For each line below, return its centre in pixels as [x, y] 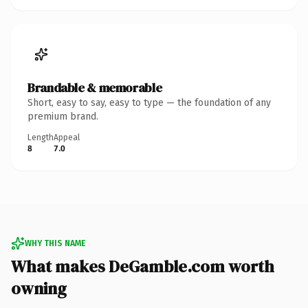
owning [39, 288]
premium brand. [63, 116]
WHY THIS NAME [55, 243]
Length [41, 137]
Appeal [67, 137]
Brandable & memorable [95, 87]
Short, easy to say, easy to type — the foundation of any [149, 102]
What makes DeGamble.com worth [143, 266]
